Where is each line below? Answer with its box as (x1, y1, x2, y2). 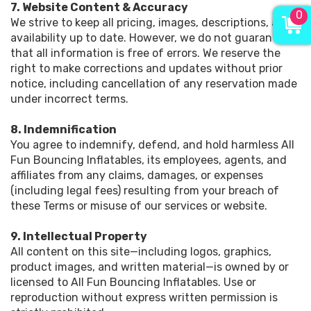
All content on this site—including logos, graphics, (10, 245, 271, 258)
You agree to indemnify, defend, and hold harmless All (10, 138, 294, 151)
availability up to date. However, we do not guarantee (10, 31, 289, 44)
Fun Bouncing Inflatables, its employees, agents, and (10, 153, 287, 167)
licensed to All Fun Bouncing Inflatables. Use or (10, 276, 256, 289)
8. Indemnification (10, 123, 117, 136)
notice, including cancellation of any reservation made (10, 77, 297, 90)
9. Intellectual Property (10, 230, 147, 243)
